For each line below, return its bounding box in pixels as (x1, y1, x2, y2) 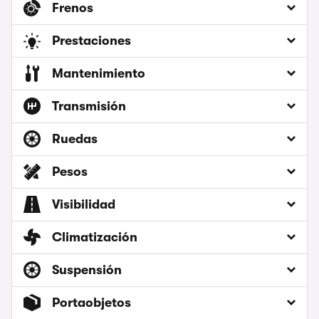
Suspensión (52, 263, 122, 278)
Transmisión (52, 99, 126, 114)
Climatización (52, 230, 137, 245)
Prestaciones (52, 33, 131, 48)
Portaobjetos (52, 296, 131, 310)
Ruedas (52, 132, 98, 147)
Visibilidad (52, 197, 115, 212)
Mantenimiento (52, 66, 145, 81)
